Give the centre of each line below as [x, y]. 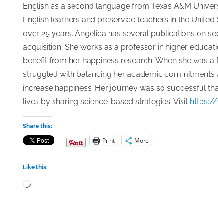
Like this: [35, 168]
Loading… [46, 183]
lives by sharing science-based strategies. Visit [106, 102]
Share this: [37, 126]
